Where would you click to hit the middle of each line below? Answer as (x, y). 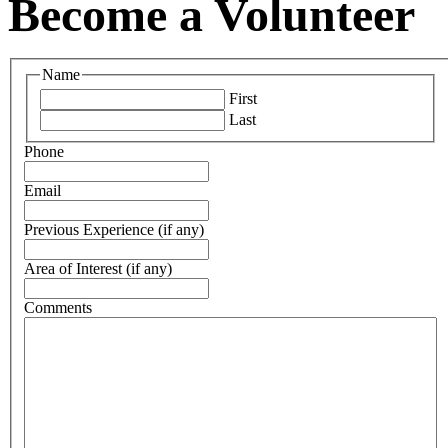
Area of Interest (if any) (98, 269)
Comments (58, 308)
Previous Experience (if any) (114, 230)
